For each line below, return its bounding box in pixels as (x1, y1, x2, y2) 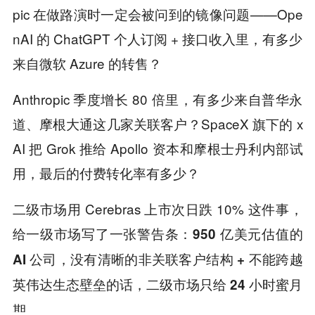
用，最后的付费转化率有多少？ (12, 163, 200, 183)
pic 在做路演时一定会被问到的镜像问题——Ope (12, 4, 303, 24)
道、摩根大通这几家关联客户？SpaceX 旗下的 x (12, 114, 303, 134)
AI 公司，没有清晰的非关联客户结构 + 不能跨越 (12, 250, 303, 269)
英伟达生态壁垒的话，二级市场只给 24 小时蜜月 (12, 275, 303, 295)
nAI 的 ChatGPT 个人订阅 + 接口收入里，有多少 (12, 29, 303, 49)
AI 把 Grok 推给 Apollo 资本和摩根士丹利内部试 (12, 139, 303, 158)
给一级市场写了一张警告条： (12, 224, 193, 243)
